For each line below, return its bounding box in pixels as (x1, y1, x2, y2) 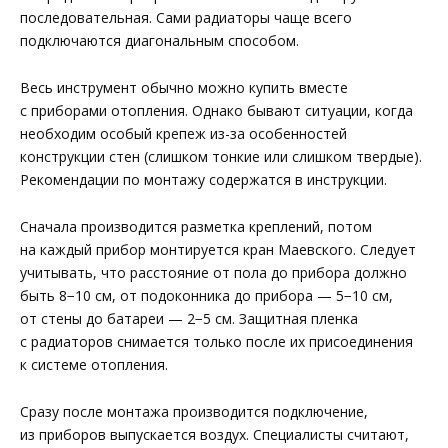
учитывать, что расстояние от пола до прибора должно (20, 263, 407, 283)
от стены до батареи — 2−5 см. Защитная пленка (20, 309, 358, 329)
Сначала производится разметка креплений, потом (20, 217, 372, 237)
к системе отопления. (20, 355, 168, 375)
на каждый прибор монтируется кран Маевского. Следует (20, 240, 416, 260)
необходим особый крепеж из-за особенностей (20, 124, 347, 144)
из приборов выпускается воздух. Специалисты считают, (20, 424, 409, 444)
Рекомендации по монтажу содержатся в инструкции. (20, 170, 387, 190)
